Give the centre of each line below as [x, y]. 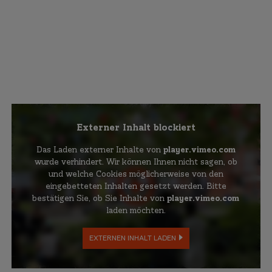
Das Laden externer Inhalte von [100, 150]
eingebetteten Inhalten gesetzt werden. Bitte [136, 187]
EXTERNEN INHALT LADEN [132, 239]
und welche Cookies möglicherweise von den [136, 175]
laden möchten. [136, 211]
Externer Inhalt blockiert [136, 128]
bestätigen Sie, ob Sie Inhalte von [100, 199]
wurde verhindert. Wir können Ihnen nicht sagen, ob [136, 162]
